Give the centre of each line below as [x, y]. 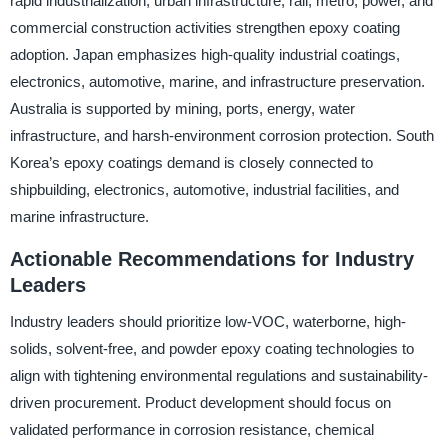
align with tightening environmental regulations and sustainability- [218, 375]
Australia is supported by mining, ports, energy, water [182, 109]
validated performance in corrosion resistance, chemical [191, 429]
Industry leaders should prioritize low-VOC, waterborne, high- [207, 321]
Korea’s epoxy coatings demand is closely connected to [191, 163]
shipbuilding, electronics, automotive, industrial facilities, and [204, 190]
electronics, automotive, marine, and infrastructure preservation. [217, 82]
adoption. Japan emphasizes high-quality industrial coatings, [204, 55]
